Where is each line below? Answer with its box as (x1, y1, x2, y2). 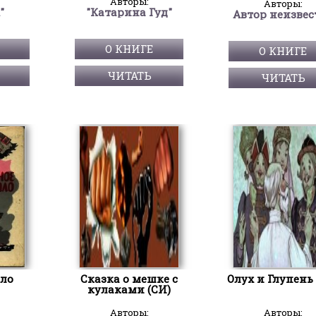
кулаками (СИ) (87, 281, 171, 296)
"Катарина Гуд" (86, 4, 172, 19)
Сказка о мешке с (80, 271, 178, 286)
